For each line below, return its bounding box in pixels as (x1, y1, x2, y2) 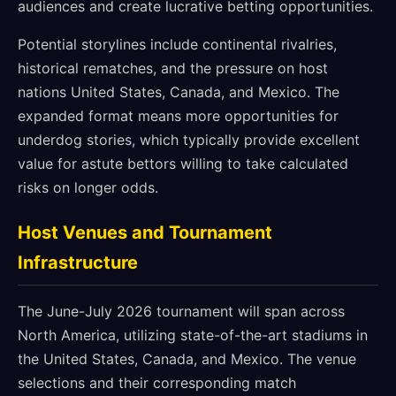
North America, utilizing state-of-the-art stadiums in (18, 326, 368, 344)
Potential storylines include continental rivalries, (18, 35, 337, 53)
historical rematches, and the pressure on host (18, 59, 328, 77)
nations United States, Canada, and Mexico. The (18, 83, 339, 101)
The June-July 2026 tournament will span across (18, 302, 345, 320)
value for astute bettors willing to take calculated (18, 155, 348, 172)
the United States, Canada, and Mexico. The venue (18, 350, 356, 368)
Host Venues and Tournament (18, 222, 272, 243)
